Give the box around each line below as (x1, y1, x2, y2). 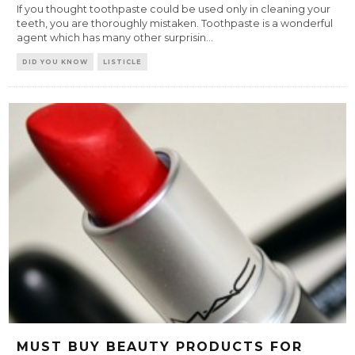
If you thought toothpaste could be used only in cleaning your (17, 3, 331, 16)
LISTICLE (103, 58, 143, 67)
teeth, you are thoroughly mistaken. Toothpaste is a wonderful (17, 17, 334, 30)
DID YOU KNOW (22, 58, 89, 67)
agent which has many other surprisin (17, 32, 207, 44)
